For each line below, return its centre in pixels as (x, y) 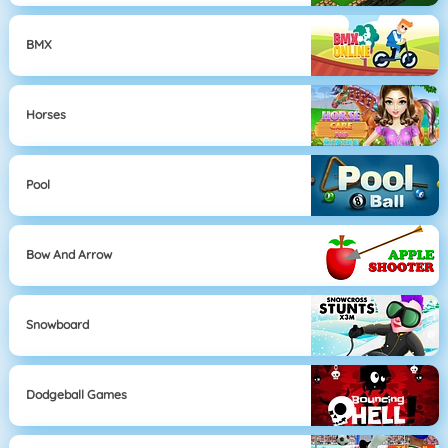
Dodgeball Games (77, 395)
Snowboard (58, 325)
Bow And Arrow (69, 255)
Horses (46, 115)
